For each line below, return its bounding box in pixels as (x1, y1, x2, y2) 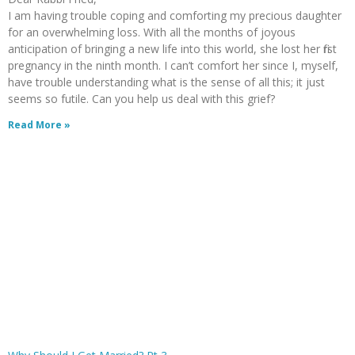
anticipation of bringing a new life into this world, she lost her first (8, 41, 337, 56)
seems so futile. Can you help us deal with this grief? (8, 91, 275, 106)
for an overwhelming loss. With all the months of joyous (8, 25, 296, 40)
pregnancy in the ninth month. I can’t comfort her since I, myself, (8, 58, 338, 73)
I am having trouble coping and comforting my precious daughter (8, 8, 342, 23)
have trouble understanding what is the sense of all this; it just (8, 74, 325, 90)
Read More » (8, 118, 71, 132)
